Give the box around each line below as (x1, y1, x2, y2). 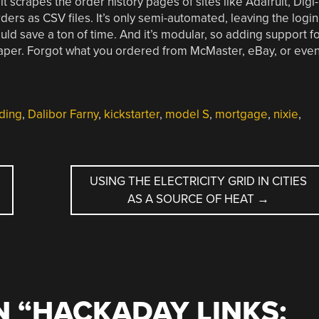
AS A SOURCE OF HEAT (127, 191, 258, 206)
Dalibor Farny (27, 106, 98, 122)
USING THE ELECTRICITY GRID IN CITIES (90, 173, 308, 189)
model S (164, 106, 209, 122)
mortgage (214, 106, 268, 122)
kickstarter (103, 106, 159, 122)
